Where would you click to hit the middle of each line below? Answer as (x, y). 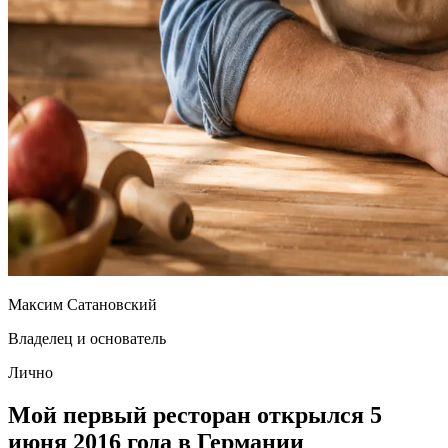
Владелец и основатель (87, 338)
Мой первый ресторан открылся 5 (195, 414)
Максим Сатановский (82, 304)
